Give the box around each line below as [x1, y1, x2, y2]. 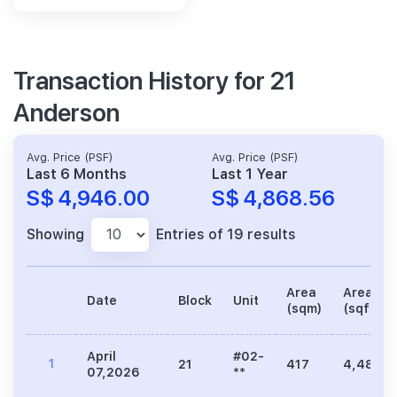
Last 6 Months [27, 165, 127, 183]
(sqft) [343, 300, 379, 315]
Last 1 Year [212, 165, 288, 183]
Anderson [13, 94, 120, 128]
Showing [27, 225, 84, 243]
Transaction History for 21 [13, 62, 296, 96]
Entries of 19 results [156, 225, 296, 243]
